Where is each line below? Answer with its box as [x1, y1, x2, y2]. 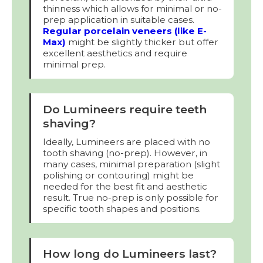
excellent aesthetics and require [43, 47, 187, 59]
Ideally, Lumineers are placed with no [43, 136, 210, 147]
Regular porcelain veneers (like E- [43, 25, 207, 36]
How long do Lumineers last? [43, 246, 217, 261]
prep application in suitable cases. [43, 14, 194, 25]
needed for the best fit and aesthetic [43, 180, 207, 192]
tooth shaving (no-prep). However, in [43, 147, 207, 159]
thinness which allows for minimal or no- [43, 2, 222, 14]
